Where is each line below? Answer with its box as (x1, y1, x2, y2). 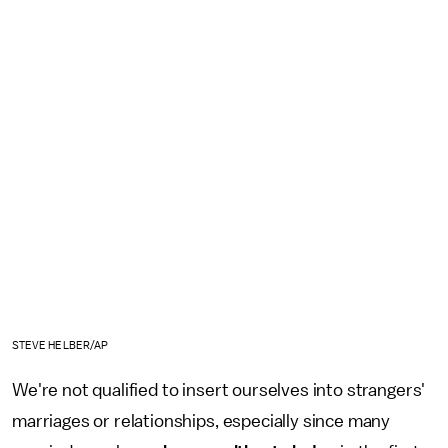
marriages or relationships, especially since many (12, 411, 391, 430)
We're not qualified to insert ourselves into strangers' (12, 380, 426, 399)
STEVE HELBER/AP (12, 339, 109, 351)
